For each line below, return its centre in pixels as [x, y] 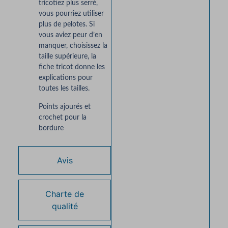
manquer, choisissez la [73, 46]
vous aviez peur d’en [70, 35]
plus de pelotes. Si [66, 25]
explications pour [65, 78]
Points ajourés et [64, 107]
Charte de [65, 194]
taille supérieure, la [67, 57]
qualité [65, 206]
